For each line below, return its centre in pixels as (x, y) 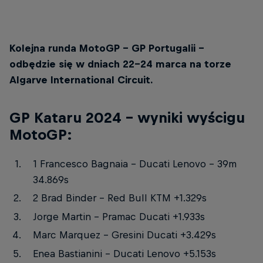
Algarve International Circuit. (81, 80)
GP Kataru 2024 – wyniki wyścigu (127, 118)
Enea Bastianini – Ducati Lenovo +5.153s (124, 253)
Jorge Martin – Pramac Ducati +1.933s (119, 216)
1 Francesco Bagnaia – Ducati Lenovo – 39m (134, 163)
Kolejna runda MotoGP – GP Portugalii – (107, 48)
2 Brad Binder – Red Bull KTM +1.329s (119, 198)
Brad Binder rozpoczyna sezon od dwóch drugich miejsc (103, 28)
